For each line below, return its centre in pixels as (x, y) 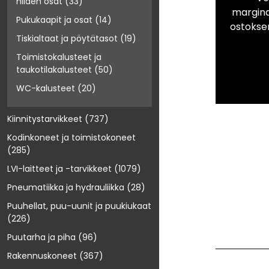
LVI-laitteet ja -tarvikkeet (59, 169)
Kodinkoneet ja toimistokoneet (71, 138)
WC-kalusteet (46, 89)
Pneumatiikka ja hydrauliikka (66, 188)
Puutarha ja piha (41, 237)
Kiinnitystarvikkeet (45, 119)
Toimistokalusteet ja (59, 57)
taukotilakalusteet (54, 70)
